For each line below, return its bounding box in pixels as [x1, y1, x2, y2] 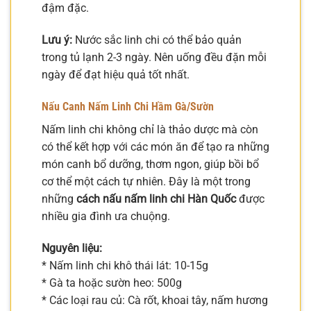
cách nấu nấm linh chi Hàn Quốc [76, 192, 236, 205]
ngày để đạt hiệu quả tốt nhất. [42, 67, 190, 81]
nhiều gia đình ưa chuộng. [42, 209, 170, 223]
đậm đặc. [42, 1, 89, 15]
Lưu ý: [42, 33, 72, 47]
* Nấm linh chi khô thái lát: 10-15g [42, 258, 208, 272]
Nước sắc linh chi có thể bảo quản [72, 33, 242, 47]
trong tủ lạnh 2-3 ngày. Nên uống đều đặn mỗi [42, 50, 267, 64]
